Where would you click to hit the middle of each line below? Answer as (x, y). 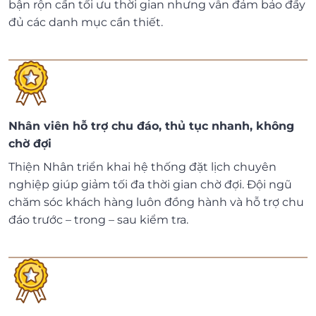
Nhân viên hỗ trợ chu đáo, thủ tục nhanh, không (151, 126)
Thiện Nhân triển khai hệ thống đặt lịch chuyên (142, 167)
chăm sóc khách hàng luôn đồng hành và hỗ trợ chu (156, 202)
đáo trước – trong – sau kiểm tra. (98, 220)
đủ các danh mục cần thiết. (86, 23)
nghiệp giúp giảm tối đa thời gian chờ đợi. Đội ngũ (150, 185)
